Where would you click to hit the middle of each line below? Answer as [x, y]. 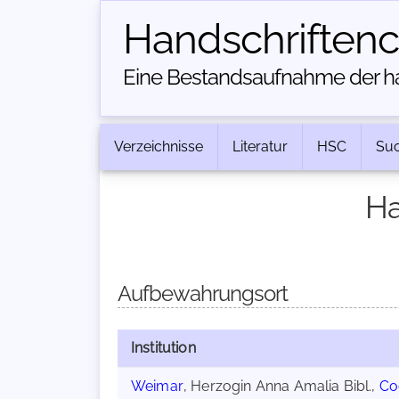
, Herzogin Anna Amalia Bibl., [281, 386]
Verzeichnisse [159, 147]
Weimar [157, 386]
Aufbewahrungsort [203, 293]
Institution [163, 348]
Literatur [260, 147]
